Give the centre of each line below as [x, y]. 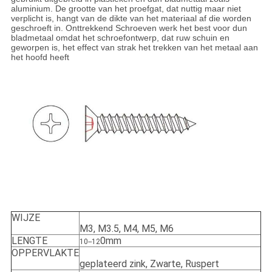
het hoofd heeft [40, 57]
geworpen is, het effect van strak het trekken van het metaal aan [134, 48]
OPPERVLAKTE [45, 253]
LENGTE [29, 241]
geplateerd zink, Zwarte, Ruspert [150, 264]
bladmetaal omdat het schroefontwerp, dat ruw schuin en [120, 38]
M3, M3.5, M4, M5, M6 [126, 229]
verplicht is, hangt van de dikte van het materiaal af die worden [131, 19]
